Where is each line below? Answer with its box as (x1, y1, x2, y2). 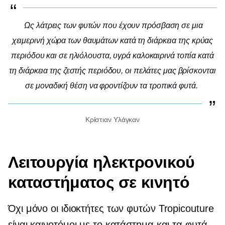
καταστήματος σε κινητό (8, 172, 190, 192)
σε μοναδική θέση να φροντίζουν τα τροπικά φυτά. (25, 81, 198, 90)
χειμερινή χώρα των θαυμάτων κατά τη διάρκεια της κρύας (12, 36, 213, 45)
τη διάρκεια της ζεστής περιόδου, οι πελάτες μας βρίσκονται (9, 66, 216, 75)
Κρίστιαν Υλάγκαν (85, 115, 140, 124)
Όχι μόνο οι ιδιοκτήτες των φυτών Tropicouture (8, 202, 214, 214)
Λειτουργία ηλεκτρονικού (8, 152, 195, 172)
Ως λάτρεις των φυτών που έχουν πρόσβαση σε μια (24, 21, 203, 30)
